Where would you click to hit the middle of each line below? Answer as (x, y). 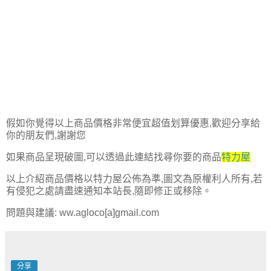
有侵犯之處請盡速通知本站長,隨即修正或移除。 (109, 191)
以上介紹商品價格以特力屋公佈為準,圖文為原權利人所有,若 (134, 179)
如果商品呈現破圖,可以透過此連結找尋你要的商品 (114, 157)
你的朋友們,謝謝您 (46, 135)
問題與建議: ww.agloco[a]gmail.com (83, 212)
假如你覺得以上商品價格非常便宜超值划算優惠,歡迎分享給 (133, 123)
